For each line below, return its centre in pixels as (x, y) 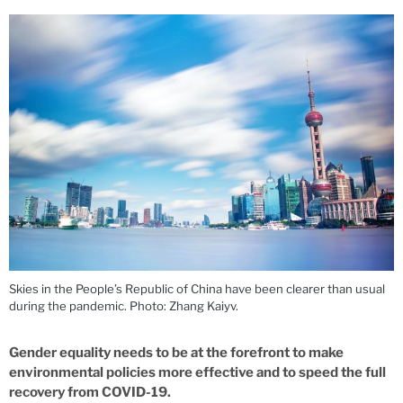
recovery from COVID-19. (90, 392)
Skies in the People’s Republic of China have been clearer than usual (197, 289)
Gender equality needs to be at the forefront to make (176, 352)
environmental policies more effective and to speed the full (197, 372)
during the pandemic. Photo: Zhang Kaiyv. (124, 306)
